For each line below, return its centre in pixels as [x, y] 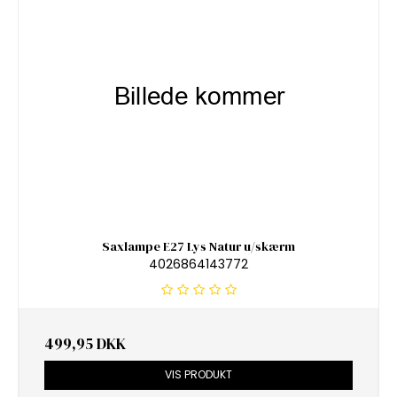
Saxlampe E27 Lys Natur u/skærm [198, 246]
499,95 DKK [85, 344]
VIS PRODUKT [198, 375]
